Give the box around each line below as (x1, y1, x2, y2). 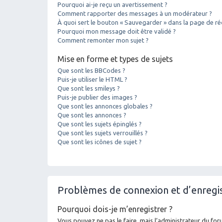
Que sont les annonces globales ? (57, 102, 153, 110)
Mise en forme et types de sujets (57, 54, 173, 63)
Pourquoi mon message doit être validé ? (57, 27, 176, 35)
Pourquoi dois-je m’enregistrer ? (57, 204, 172, 214)
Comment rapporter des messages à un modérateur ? (57, 9, 212, 17)
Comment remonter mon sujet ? (57, 36, 149, 44)
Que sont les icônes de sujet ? (57, 138, 142, 145)
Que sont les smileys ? (57, 84, 120, 92)
